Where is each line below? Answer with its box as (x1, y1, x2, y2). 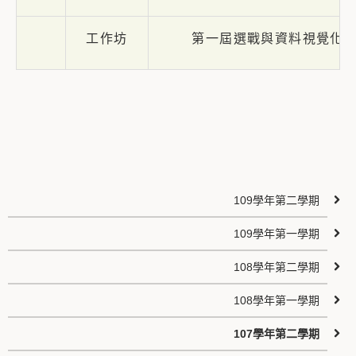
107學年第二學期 (234, 327, 320, 340)
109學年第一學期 (234, 227, 320, 240)
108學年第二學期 (234, 261, 320, 273)
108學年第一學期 (234, 294, 320, 307)
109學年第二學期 (234, 194, 320, 207)
